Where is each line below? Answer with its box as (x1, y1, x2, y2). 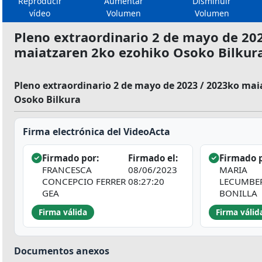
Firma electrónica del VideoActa (23, 125, 170, 139)
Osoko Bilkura (14, 93, 81, 106)
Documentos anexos (14, 244, 109, 258)
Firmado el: (128, 152, 178, 164)
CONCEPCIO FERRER (42, 175, 126, 188)
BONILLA (219, 187, 257, 199)
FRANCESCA (42, 164, 92, 176)
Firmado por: (42, 152, 99, 164)
